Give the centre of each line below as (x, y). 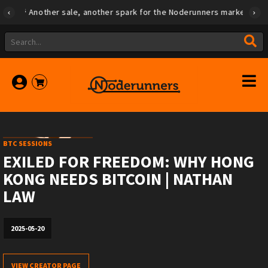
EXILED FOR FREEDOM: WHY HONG (129, 162)
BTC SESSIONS (28, 143)
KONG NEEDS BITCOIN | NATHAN (118, 179)
